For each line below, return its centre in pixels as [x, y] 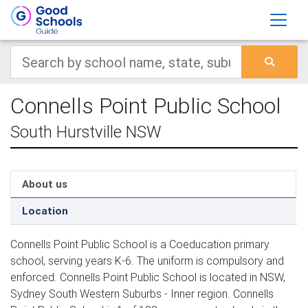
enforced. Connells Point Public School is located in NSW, [148, 277]
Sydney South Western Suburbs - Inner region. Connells [142, 294]
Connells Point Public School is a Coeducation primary [140, 244]
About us [45, 184]
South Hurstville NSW [86, 132]
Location [45, 211]
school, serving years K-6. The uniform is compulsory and [147, 261]
